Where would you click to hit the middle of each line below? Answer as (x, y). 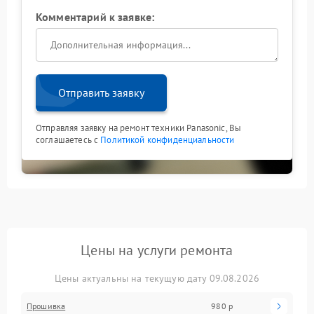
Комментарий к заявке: (95, 16)
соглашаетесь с (68, 139)
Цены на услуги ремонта (157, 250)
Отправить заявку (101, 92)
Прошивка (46, 306)
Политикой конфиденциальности (168, 139)
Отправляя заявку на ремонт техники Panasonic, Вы (139, 128)
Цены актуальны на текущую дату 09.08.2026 (157, 278)
